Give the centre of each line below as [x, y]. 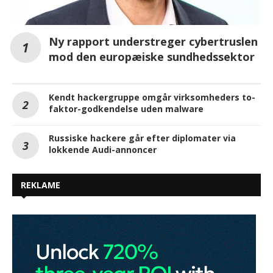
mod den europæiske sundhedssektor [152, 56]
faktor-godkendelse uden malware [126, 108]
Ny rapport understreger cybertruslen [153, 41]
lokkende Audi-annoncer [103, 149]
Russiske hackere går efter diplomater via [142, 138]
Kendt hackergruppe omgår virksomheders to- [152, 97]
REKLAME [41, 185]
